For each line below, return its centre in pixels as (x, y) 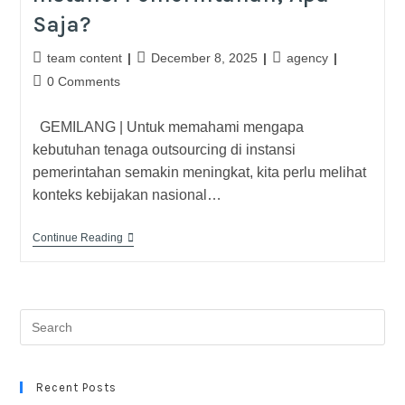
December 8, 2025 (204, 58)
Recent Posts (77, 387)
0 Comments (83, 81)
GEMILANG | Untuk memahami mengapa (168, 127)
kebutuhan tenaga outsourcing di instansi (164, 150)
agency (307, 58)
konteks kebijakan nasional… (127, 195)
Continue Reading (77, 238)
